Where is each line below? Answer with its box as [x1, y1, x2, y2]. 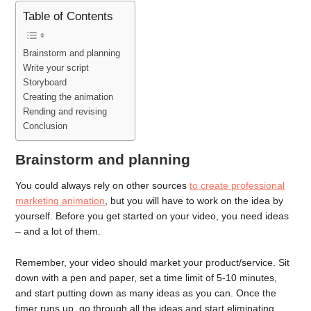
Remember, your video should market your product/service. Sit [15, 256, 290, 268]
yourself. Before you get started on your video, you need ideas [15, 210, 289, 221]
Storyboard [23, 77, 67, 87]
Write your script [23, 62, 90, 73]
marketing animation [15, 194, 106, 206]
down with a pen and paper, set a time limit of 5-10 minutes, [15, 271, 278, 283]
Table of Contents [23, 9, 114, 23]
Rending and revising [23, 106, 108, 117]
